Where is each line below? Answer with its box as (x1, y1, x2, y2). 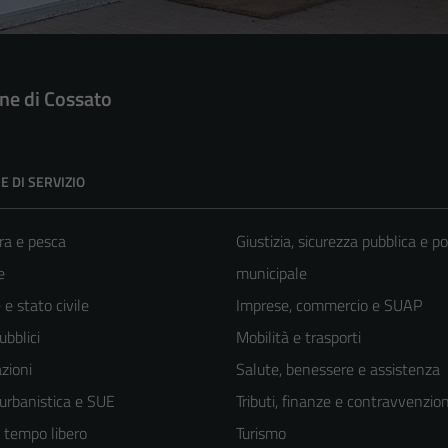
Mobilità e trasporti (236, 324, 361, 349)
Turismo (236, 420, 286, 445)
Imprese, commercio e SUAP (236, 292, 422, 317)
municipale (236, 260, 307, 285)
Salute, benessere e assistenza (236, 356, 440, 381)
